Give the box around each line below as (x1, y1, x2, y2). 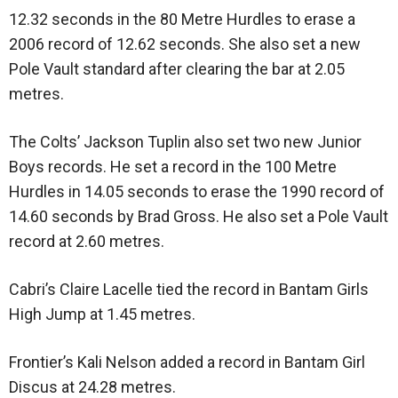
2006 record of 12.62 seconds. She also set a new (9, 35, 361, 54)
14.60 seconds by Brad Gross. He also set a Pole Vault (9, 207, 388, 227)
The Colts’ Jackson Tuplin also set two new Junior (9, 132, 362, 152)
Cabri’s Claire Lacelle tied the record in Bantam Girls (9, 280, 369, 299)
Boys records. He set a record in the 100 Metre (9, 157, 337, 177)
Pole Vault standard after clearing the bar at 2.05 (9, 60, 345, 79)
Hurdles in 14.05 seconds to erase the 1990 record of (9, 182, 385, 202)
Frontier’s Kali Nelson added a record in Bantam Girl (9, 353, 365, 372)
